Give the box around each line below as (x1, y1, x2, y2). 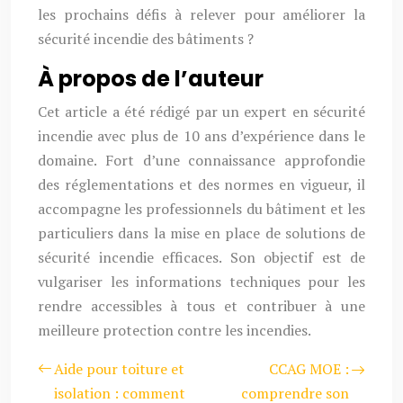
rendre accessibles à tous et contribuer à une (38, 296, 365, 316)
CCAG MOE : (269, 359, 349, 379)
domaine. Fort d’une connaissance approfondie (38, 150, 365, 170)
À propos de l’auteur (38, 64, 264, 94)
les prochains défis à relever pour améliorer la (38, 4, 365, 24)
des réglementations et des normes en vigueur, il (38, 175, 365, 194)
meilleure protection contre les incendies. (38, 320, 311, 340)
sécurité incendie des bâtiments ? (38, 29, 254, 49)
